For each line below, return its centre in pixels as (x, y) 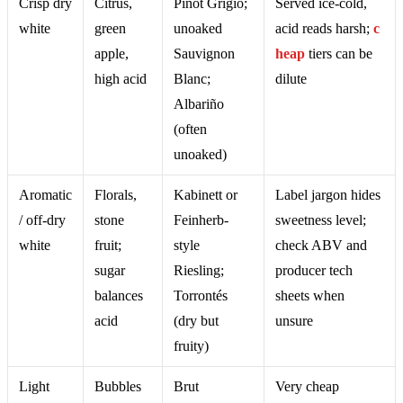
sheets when (310, 295)
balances (119, 295)
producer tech (314, 270)
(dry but (196, 320)
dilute (291, 78)
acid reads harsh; (324, 28)
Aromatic (45, 194)
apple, (112, 53)
